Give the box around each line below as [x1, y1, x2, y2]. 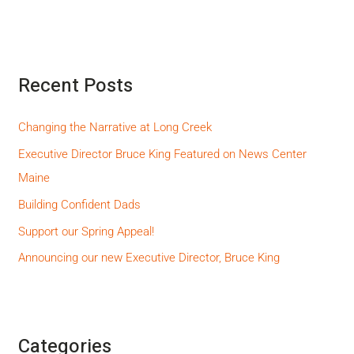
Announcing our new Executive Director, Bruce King [18, 250, 281, 265]
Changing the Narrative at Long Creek [18, 120, 213, 135]
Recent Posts [18, 71, 134, 100]
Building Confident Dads [18, 197, 141, 212]
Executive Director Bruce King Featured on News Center [18, 147, 307, 162]
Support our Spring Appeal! [18, 224, 155, 239]
